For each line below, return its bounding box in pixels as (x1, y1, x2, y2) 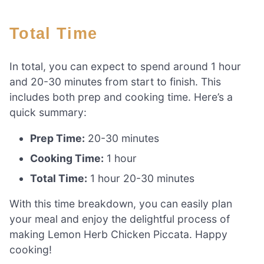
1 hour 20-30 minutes (87, 171, 195, 184)
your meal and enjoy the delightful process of (9, 213, 230, 226)
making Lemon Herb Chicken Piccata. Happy (9, 228, 227, 241)
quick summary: (9, 106, 87, 119)
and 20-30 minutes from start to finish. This (9, 75, 221, 88)
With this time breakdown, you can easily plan (9, 197, 232, 210)
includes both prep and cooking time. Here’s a (9, 91, 233, 104)
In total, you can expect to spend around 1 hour (9, 60, 241, 73)
